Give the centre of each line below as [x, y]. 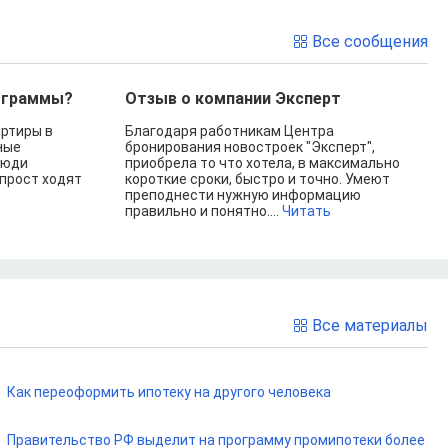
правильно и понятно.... [203, 211]
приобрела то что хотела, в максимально [262, 163]
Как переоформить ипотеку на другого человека [168, 392]
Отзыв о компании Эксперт [232, 98]
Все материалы [370, 325]
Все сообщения [370, 41]
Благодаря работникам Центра [229, 131]
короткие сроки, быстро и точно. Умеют [257, 179]
